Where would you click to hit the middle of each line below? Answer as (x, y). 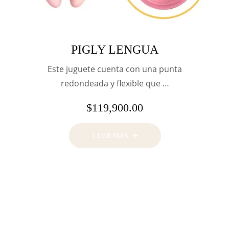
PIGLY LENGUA (115, 49)
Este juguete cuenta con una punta (115, 69)
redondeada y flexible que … (115, 83)
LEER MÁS (110, 135)
